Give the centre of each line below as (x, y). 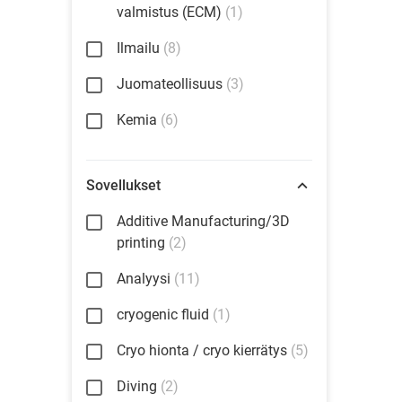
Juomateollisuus (170, 84)
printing (141, 243)
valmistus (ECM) (169, 12)
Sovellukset (123, 185)
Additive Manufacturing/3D (203, 221)
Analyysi (144, 279)
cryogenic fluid (163, 315)
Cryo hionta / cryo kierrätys (202, 350)
